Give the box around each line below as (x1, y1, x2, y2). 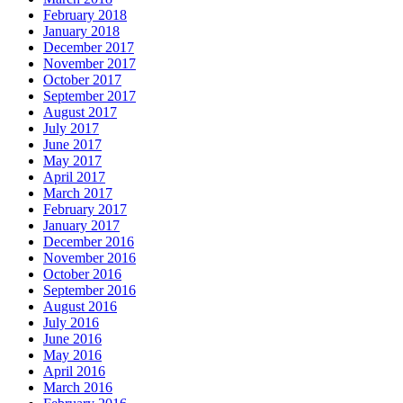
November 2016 (43, 250, 136, 266)
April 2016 (43, 363, 105, 380)
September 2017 (43, 88, 136, 104)
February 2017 (43, 201, 127, 218)
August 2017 (43, 104, 117, 121)
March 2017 (43, 185, 112, 201)
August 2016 (43, 299, 117, 315)
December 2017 (43, 40, 134, 56)
